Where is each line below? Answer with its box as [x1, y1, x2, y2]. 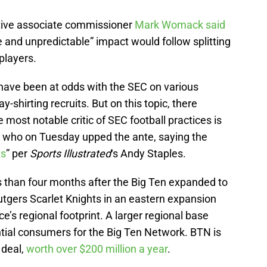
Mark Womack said [135, 18, 225, 32]
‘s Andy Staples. [111, 147, 186, 160]
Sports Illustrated [30, 147, 111, 160]
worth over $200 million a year [26, 243, 167, 256]
